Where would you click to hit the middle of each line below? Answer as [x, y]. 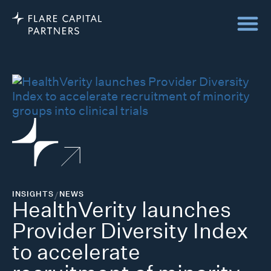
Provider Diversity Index [130, 231]
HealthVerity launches [122, 210]
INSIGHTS [33, 194]
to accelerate [76, 252]
